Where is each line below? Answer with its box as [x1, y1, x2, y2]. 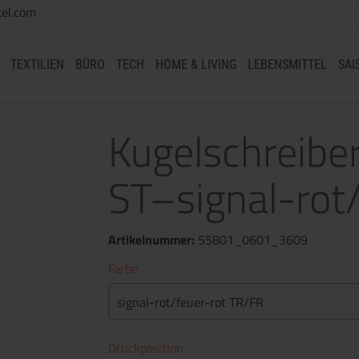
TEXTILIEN [10, 57, 64, 72]
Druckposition [108, 338, 184, 357]
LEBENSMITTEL [248, 57, 327, 72]
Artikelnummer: [108, 230, 198, 249]
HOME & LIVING [155, 57, 236, 72]
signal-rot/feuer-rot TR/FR [117, 292, 264, 312]
